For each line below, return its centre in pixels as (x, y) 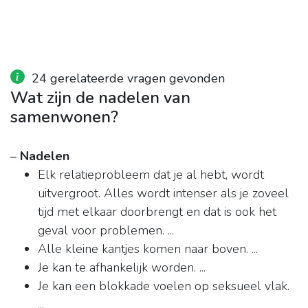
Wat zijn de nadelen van (100, 98)
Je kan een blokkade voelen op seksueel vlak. (164, 286)
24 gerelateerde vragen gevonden (128, 79)
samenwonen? (64, 117)
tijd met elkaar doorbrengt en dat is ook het (157, 212)
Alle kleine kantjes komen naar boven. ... (148, 249)
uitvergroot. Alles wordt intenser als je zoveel (163, 194)
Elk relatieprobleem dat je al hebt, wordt (151, 175)
